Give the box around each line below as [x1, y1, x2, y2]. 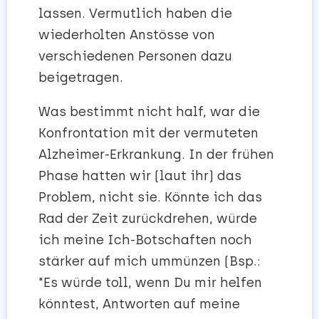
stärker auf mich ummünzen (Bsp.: [38, 253, 261, 270]
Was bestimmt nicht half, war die [38, 104, 260, 120]
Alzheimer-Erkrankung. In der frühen [38, 147, 274, 163]
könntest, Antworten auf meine [38, 296, 240, 313]
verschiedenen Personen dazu [38, 48, 232, 65]
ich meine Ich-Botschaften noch [38, 232, 252, 249]
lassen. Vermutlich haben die [38, 6, 232, 22]
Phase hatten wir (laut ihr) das [38, 168, 241, 184]
